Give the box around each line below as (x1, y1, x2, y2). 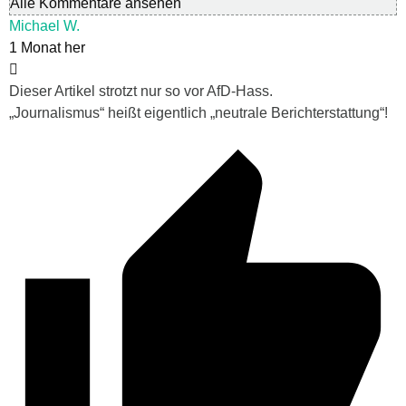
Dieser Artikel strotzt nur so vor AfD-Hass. (9, 83, 273, 100)
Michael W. (9, 18, 80, 34)
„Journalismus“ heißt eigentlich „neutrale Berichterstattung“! (9, 105, 388, 121)
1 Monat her (9, 40, 85, 56)
